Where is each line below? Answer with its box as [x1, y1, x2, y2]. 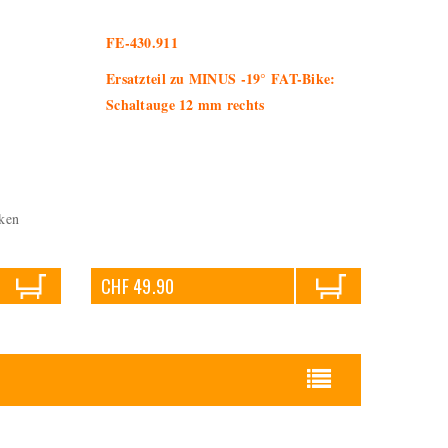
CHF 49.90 [101, 273, 175, 299]
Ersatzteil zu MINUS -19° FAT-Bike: [106, 68, 336, 89]
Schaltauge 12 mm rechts [106, 94, 265, 115]
